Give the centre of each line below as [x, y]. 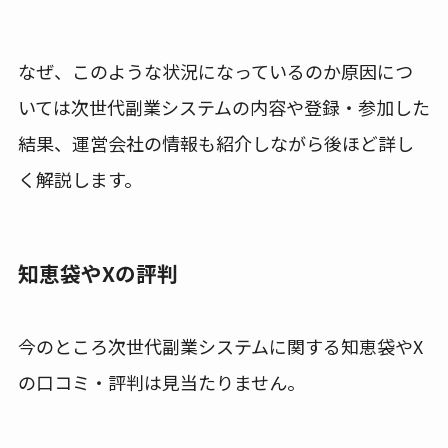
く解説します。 [79, 178]
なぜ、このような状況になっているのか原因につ [215, 70]
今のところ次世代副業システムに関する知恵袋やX [220, 346]
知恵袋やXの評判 [97, 273]
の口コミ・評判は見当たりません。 [161, 382]
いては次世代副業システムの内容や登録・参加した [223, 106]
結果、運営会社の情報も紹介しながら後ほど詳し [215, 142]
